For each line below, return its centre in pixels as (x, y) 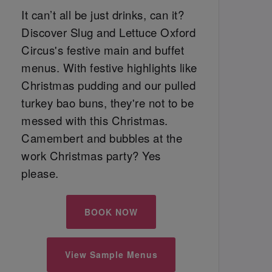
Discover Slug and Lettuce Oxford (109, 32)
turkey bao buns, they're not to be (108, 103)
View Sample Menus (111, 255)
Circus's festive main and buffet (103, 50)
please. (40, 173)
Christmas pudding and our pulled (109, 85)
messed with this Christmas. (95, 121)
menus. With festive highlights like (109, 68)
